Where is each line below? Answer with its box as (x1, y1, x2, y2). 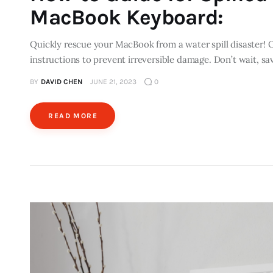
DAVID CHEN (40, 77, 82, 86)
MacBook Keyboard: (30, 5, 223, 30)
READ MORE (48, 111, 98, 120)
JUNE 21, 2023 (90, 77, 136, 86)
